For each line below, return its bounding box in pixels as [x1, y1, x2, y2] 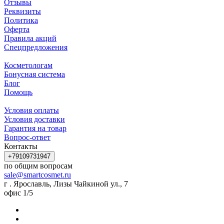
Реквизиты [4, 6, 41, 15]
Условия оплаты [4, 105, 59, 114]
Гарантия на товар [4, 123, 66, 132]
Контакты [4, 141, 37, 150]
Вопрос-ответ [4, 132, 50, 141]
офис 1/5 [4, 188, 33, 197]
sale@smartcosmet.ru [4, 170, 71, 179]
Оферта [4, 24, 29, 33]
